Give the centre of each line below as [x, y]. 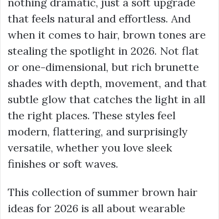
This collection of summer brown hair [103, 192]
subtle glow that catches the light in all [107, 99]
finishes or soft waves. [63, 164]
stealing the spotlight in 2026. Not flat [103, 51]
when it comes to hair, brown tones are [107, 35]
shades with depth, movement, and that [107, 83]
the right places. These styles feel [92, 115]
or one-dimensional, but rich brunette [103, 67]
